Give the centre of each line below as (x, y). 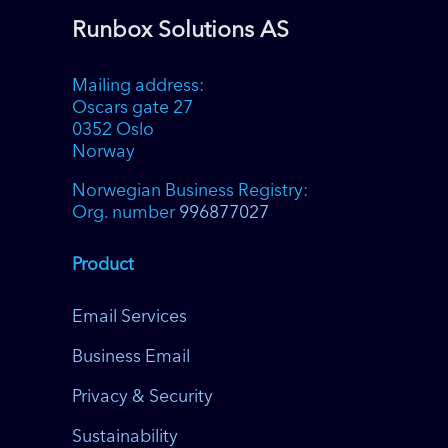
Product (103, 266)
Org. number (126, 214)
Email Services (130, 318)
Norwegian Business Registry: (190, 192)
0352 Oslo (113, 130)
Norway (104, 152)
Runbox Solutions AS (181, 31)
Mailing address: (138, 86)
